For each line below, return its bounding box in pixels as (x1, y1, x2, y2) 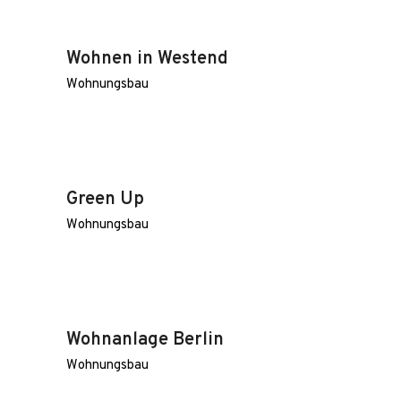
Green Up (66, 188, 144, 211)
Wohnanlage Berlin (66, 328, 224, 352)
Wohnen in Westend (66, 47, 228, 71)
